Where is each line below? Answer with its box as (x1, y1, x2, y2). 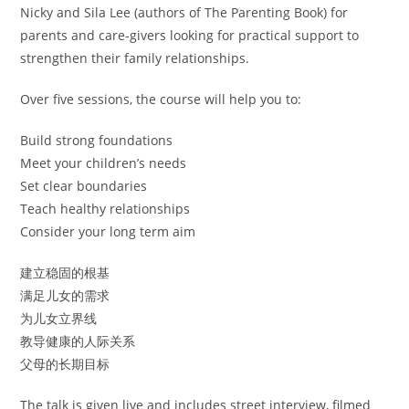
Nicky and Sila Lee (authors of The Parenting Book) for (20, 3, 349, 21)
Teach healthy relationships (20, 199, 191, 217)
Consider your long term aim (20, 222, 196, 240)
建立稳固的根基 (20, 263, 110, 281)
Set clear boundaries (20, 176, 148, 194)
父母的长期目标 (20, 354, 110, 372)
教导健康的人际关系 (20, 331, 136, 350)
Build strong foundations (20, 131, 173, 149)
